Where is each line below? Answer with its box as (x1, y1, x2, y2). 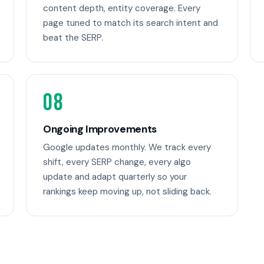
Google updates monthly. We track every (43, 141, 211, 154)
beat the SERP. (43, 32, 103, 44)
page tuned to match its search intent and (43, 17, 218, 29)
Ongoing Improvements (43, 122, 157, 136)
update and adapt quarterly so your (43, 171, 187, 183)
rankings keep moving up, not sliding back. (43, 186, 212, 198)
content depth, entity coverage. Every (43, 2, 200, 15)
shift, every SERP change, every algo (43, 156, 191, 169)
